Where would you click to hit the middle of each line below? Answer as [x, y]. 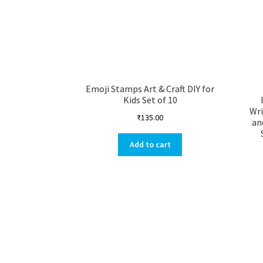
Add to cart [150, 145]
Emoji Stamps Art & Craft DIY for [150, 89]
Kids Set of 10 [150, 100]
